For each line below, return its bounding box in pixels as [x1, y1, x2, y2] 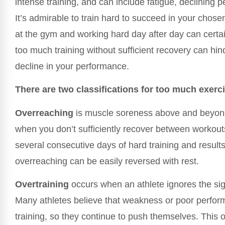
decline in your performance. [15, 61, 129, 71]
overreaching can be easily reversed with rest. [15, 156, 199, 166]
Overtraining [15, 179, 69, 189]
